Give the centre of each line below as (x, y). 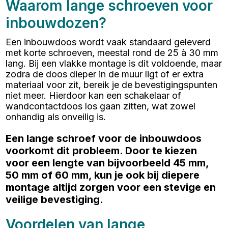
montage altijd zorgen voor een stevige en (111, 188)
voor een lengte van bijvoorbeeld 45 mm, (107, 163)
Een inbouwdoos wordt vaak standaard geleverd (108, 42)
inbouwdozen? (56, 23)
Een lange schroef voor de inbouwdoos (104, 139)
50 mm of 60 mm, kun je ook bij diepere (103, 175)
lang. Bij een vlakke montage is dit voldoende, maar (114, 64)
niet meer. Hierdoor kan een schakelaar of (94, 96)
